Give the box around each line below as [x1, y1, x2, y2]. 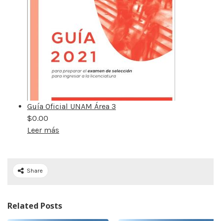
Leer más [27, 125, 59, 135]
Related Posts [7, 200, 62, 211]
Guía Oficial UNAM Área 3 [27, 101, 116, 111]
